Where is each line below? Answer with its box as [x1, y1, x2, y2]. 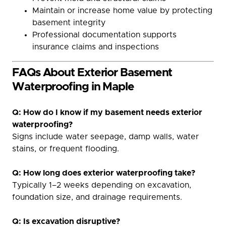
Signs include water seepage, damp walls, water [12, 133, 199, 141]
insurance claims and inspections [32, 43, 159, 51]
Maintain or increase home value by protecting [32, 7, 212, 15]
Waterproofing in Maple [12, 81, 134, 93]
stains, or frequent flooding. [12, 145, 119, 153]
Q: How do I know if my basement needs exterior [12, 108, 202, 117]
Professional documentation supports [32, 31, 177, 39]
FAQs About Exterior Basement [12, 67, 173, 79]
